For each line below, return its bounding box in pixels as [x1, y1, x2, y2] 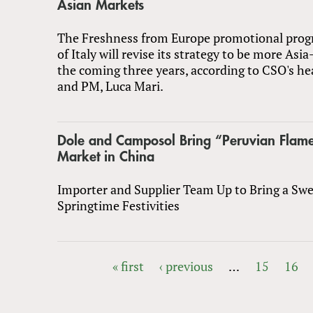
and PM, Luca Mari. [57, 77, 163, 94]
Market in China [57, 149, 154, 164]
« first [112, 257, 145, 275]
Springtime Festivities [57, 196, 180, 214]
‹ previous [159, 257, 214, 275]
